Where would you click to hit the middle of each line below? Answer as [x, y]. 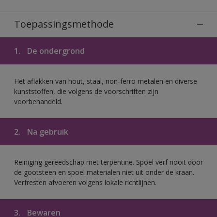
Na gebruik [47, 132]
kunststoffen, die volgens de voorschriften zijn [86, 91]
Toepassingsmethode [64, 24]
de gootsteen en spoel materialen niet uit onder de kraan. [104, 172]
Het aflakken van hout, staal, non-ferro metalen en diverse [106, 81]
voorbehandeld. [38, 101]
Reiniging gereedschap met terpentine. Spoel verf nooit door [108, 162]
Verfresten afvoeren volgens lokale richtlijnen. [85, 182]
